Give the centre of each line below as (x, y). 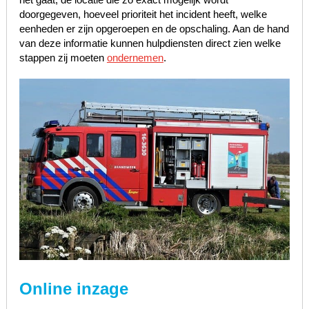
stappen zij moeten (63, 58)
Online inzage (73, 288)
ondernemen (135, 58)
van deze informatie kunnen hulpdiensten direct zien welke (150, 43)
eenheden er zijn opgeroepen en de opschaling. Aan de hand (154, 29)
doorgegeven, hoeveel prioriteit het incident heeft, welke (143, 14)
